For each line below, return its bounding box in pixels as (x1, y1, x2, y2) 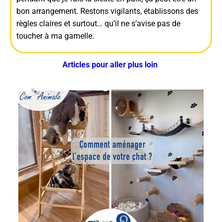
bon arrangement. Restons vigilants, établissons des (16, 6, 198, 16)
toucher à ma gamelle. (16, 31, 94, 41)
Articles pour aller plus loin (62, 59, 160, 69)
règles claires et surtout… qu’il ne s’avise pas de (16, 18, 180, 28)
